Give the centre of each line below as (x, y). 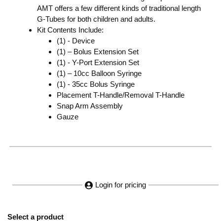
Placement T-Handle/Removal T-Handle (121, 95)
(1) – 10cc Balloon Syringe (99, 73)
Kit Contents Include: (70, 30)
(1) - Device (76, 41)
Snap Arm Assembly (90, 106)
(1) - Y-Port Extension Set (98, 62)
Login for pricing (121, 185)
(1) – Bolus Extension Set (98, 52)
